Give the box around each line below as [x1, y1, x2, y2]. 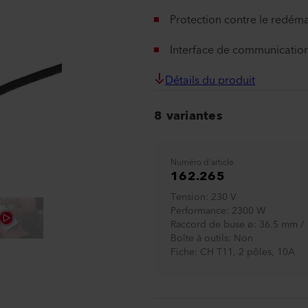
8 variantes [154, 104, 223, 126]
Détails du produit [165, 71, 255, 90]
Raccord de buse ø [170, 217, 254, 233]
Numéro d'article [170, 155, 234, 170]
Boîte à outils [170, 230, 228, 247]
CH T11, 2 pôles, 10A [200, 244, 295, 261]
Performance [170, 203, 226, 219]
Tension [170, 189, 206, 206]
